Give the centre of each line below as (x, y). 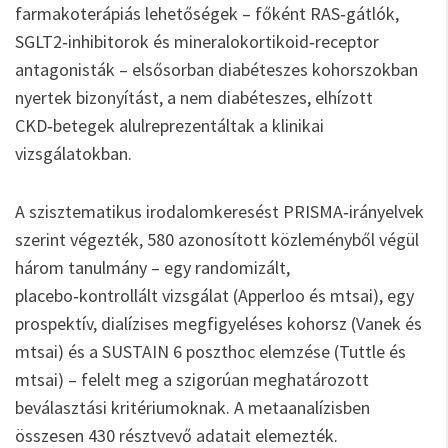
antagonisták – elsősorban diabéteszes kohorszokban (216, 69)
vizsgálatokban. (73, 153)
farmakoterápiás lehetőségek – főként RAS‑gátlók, (207, 13)
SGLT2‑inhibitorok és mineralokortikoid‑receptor (197, 41)
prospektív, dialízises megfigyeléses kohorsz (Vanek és (218, 323)
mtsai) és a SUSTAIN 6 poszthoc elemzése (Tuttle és (210, 351)
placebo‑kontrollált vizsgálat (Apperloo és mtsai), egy (214, 295)
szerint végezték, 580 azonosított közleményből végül (217, 239)
